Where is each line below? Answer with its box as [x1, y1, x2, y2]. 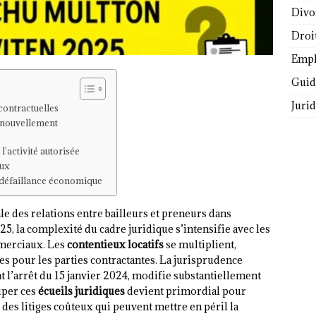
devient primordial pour [125, 284, 246, 298]
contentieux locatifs [67, 238, 164, 252]
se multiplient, [164, 238, 236, 252]
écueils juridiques [38, 284, 125, 298]
